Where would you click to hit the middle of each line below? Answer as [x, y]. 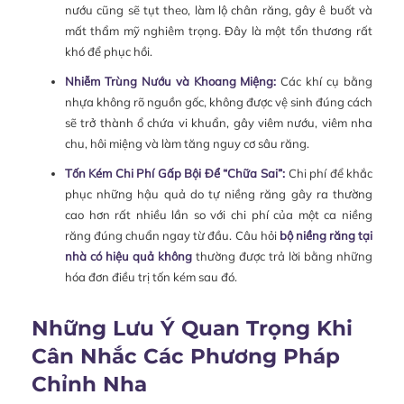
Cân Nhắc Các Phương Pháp [186, 356]
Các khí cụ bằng [325, 81]
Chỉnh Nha [89, 384]
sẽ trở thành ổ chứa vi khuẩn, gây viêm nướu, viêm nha [218, 122]
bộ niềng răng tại [326, 235]
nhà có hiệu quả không [128, 256]
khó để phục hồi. [108, 51]
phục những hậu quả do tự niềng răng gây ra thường [218, 193]
